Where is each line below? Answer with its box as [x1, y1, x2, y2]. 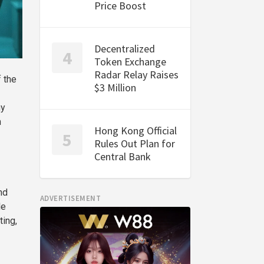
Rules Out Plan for [94, 137, 175, 150]
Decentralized [94, 42, 155, 55]
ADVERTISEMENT [39, 193, 101, 203]
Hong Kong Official [94, 124, 177, 137]
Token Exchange [94, 55, 166, 68]
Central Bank [94, 150, 151, 163]
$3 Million [94, 81, 136, 94]
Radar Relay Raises [94, 68, 179, 81]
